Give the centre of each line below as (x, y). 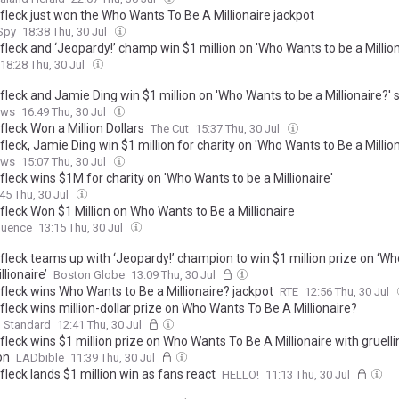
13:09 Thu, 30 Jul (175, 274)
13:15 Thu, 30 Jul (82, 227)
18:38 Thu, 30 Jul (66, 31)
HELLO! (240, 374)
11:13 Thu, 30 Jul (309, 374)
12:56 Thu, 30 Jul (348, 291)
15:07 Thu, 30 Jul (65, 161)
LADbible (40, 357)
